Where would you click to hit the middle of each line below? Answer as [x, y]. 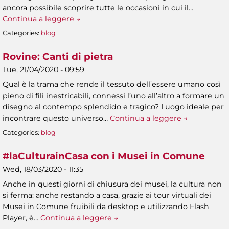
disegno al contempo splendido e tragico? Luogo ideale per [113, 107]
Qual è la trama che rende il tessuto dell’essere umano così [112, 85]
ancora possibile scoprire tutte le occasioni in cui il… [98, 7]
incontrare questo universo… [56, 118]
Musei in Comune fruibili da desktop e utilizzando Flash [106, 207]
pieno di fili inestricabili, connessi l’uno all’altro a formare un [113, 96]
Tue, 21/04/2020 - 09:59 [43, 70]
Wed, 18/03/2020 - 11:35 [43, 169]
